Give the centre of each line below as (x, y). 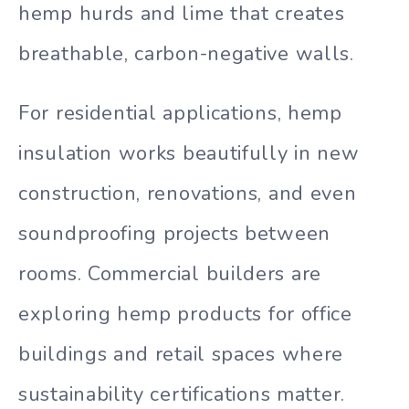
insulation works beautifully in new (189, 154)
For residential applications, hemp (180, 114)
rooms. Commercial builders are (170, 274)
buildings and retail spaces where (181, 355)
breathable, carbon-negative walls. (186, 54)
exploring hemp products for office (185, 315)
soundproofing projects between (175, 234)
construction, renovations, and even (188, 194)
